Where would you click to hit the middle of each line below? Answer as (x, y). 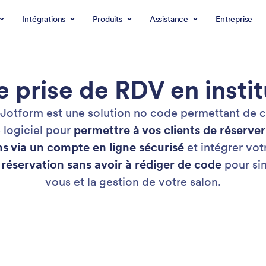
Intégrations (44, 19)
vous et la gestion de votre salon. (133, 182)
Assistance (169, 19)
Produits (107, 19)
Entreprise (234, 19)
